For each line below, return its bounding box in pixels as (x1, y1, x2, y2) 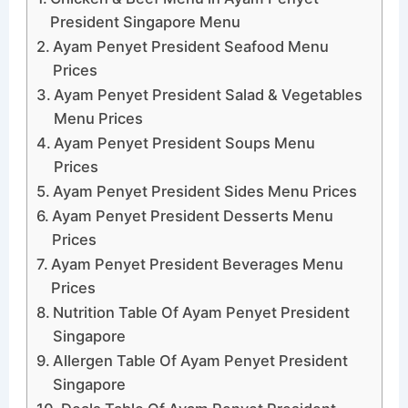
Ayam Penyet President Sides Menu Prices (52, 181, 357, 200)
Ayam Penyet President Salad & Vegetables (53, 85, 362, 104)
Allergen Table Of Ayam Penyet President (52, 351, 348, 370)
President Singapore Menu (49, 12, 240, 31)
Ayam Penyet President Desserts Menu (51, 206, 333, 225)
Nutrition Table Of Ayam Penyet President (52, 302, 350, 321)
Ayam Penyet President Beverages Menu (50, 254, 343, 273)
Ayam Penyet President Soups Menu (53, 133, 315, 152)
